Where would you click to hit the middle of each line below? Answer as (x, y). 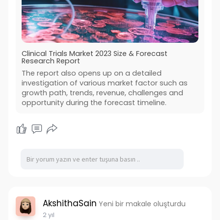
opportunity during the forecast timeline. (94, 103)
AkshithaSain (69, 204)
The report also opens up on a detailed (91, 73)
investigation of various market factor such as (104, 83)
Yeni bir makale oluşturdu (142, 204)
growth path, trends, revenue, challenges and (102, 93)
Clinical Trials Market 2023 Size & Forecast (94, 54)
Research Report (51, 61)
